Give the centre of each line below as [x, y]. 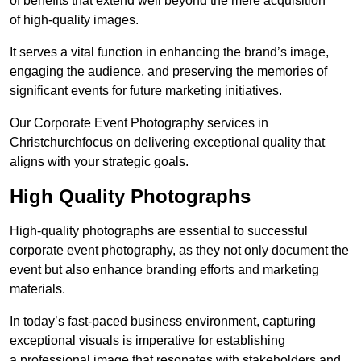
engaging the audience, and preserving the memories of [168, 72]
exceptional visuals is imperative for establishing [147, 341]
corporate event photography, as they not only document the [179, 251]
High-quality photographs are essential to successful [159, 231]
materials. [37, 289]
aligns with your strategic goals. [99, 162]
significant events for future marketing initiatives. [146, 91]
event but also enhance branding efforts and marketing [164, 270]
